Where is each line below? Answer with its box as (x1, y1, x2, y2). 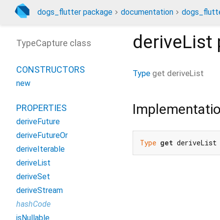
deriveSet (16, 172, 50, 181)
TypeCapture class (16, 38, 91, 48)
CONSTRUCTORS (16, 64, 85, 75)
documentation (121, 7, 173, 17)
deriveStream (16, 186, 63, 195)
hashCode (16, 199, 51, 209)
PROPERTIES (16, 103, 67, 113)
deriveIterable (16, 144, 65, 154)
